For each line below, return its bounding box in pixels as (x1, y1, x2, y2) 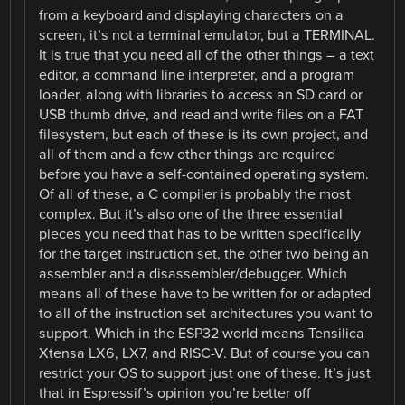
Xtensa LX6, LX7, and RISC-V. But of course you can (39, 344, 371, 363)
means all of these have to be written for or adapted (39, 284, 372, 303)
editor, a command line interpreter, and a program (39, 65, 355, 84)
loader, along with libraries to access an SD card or (39, 85, 363, 104)
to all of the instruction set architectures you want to (39, 304, 373, 323)
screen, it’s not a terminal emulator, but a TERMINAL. (39, 25, 376, 44)
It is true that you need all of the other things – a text (39, 45, 375, 64)
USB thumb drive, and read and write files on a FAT (39, 105, 364, 124)
